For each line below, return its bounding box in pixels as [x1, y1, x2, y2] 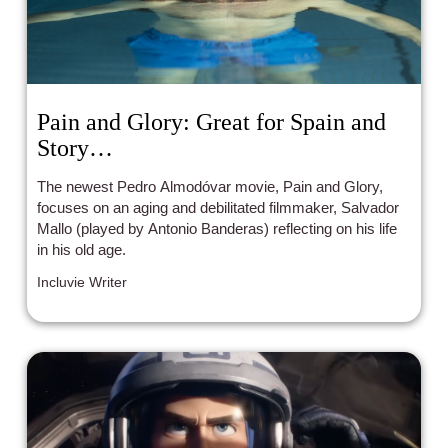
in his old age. [37, 240, 127, 258]
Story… [37, 134, 114, 161]
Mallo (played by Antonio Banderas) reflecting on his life [37, 219, 398, 237]
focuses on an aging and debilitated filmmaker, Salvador [37, 198, 400, 216]
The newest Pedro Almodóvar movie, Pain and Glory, [37, 177, 384, 195]
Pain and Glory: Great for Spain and [37, 108, 387, 135]
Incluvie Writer [37, 273, 128, 290]
